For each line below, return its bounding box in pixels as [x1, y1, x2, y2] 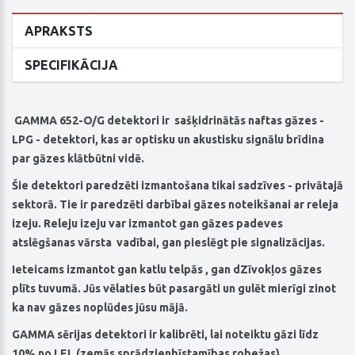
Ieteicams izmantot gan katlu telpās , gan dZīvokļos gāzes [12, 263, 322, 277]
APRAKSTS [25, 24, 93, 39]
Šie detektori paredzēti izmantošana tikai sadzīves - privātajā [12, 179, 343, 193]
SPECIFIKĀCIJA [25, 58, 118, 73]
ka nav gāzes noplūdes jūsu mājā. [12, 301, 188, 315]
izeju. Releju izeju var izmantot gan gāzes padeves [12, 217, 283, 231]
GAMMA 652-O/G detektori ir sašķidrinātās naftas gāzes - [12, 114, 324, 128]
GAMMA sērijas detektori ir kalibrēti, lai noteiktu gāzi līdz [12, 328, 319, 342]
